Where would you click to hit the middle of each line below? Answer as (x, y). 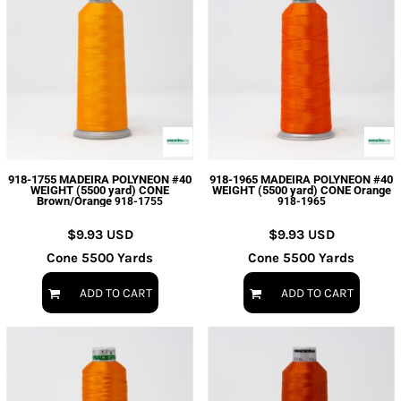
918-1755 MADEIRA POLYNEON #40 (100, 179)
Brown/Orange (74, 201)
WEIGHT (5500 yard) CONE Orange (301, 190)
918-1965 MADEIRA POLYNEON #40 (301, 179)
